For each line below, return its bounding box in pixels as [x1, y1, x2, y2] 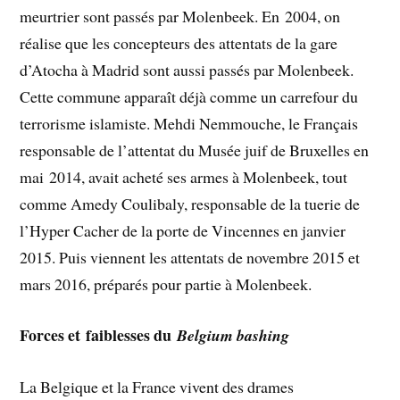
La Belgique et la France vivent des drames [20, 375, 295, 397]
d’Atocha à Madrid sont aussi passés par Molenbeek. [20, 59, 354, 81]
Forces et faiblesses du [20, 322, 178, 346]
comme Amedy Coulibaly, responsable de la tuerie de [20, 193, 361, 215]
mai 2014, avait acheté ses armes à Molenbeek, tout [20, 166, 348, 188]
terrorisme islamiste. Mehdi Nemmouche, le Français [20, 112, 359, 135]
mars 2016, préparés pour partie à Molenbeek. [20, 273, 312, 296]
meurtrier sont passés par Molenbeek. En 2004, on [20, 5, 341, 28]
